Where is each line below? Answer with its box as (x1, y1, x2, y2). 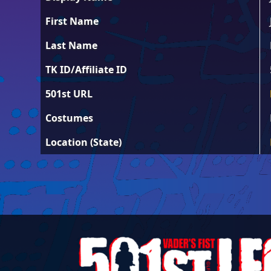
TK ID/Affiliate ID (45, 62, 128, 76)
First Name (45, 14, 99, 28)
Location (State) (45, 135, 122, 149)
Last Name (45, 38, 98, 52)
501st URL (45, 87, 93, 100)
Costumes (45, 111, 94, 125)
